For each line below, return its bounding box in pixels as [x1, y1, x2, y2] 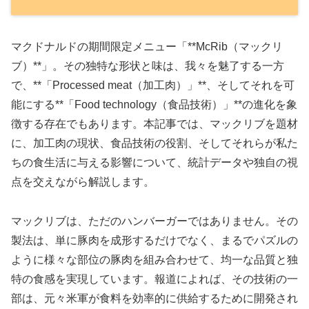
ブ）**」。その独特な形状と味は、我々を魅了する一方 [11, 60, 284, 72]
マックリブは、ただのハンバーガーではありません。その [11, 215, 298, 228]
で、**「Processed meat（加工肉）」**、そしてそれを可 [11, 79, 295, 92]
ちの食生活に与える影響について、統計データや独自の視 [11, 157, 298, 169]
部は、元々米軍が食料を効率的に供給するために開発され [11, 292, 298, 305]
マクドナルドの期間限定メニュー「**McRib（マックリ [11, 41, 283, 53]
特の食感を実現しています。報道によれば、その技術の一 [11, 273, 298, 286]
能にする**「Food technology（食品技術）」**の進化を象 [11, 99, 297, 111]
